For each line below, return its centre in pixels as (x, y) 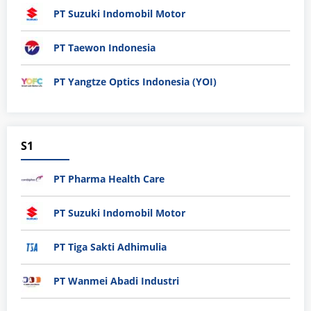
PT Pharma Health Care (109, 179)
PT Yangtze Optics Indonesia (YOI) (135, 82)
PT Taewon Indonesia (104, 48)
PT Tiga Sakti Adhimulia (110, 247)
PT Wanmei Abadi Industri (116, 281)
